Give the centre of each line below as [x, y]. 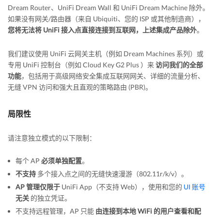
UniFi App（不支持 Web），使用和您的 [122, 187]
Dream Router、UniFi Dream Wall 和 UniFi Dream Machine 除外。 [108, 8]
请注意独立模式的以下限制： [52, 138]
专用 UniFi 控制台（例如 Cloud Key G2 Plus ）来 [82, 65]
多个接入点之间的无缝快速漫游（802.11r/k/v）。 [112, 174]
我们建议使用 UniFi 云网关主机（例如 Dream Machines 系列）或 [106, 54]
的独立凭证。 [50, 198]
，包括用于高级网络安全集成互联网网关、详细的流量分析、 [113, 76]
